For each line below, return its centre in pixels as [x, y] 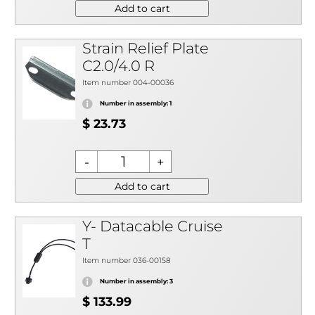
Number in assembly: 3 [136, 281]
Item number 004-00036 [128, 83]
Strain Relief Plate [146, 48]
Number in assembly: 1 [136, 103]
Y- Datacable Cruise [153, 226]
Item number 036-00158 [127, 261]
